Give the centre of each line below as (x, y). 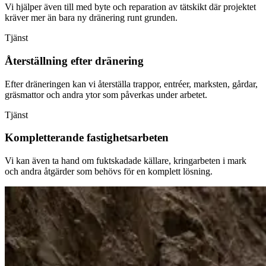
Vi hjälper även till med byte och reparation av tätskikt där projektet (130, 7)
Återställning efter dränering (74, 61)
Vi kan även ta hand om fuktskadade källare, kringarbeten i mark (126, 161)
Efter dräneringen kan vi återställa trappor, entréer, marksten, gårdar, (131, 84)
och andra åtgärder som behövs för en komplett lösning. (109, 172)
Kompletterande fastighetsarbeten (87, 138)
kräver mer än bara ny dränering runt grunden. (91, 18)
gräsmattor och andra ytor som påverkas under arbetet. (106, 94)
